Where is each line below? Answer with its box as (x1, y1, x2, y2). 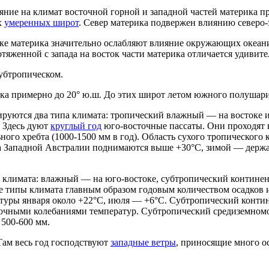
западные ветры (110, 237, 176, 247)
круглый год (50, 120, 101, 131)
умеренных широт (4, 17, 79, 28)
